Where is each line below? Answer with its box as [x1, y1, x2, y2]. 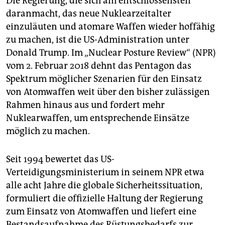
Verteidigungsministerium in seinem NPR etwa [6, 167, 204, 178]
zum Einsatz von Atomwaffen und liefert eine [6, 206, 196, 217]
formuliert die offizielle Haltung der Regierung [6, 193, 203, 204]
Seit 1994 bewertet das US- [6, 154, 115, 165]
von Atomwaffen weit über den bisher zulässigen [6, 86, 210, 98]
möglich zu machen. [6, 126, 90, 137]
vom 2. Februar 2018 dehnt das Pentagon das [6, 60, 191, 72]
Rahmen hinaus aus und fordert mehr [6, 99, 165, 111]
